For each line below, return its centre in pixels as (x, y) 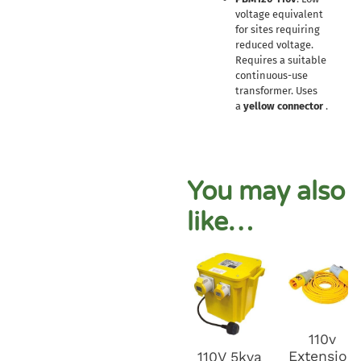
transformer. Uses (276, 90)
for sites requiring (277, 29)
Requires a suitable (280, 60)
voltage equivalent (279, 14)
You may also (266, 191)
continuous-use (271, 75)
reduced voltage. (274, 44)
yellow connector (283, 106)
